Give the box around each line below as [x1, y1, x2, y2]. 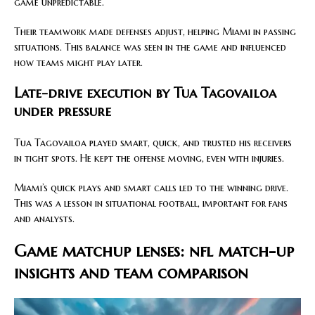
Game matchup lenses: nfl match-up [14, 240, 294, 262]
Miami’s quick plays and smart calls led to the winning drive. [14, 181, 288, 194]
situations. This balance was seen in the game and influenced [14, 40, 286, 53]
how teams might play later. [14, 56, 143, 69]
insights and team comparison [14, 262, 248, 283]
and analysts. [14, 212, 75, 225]
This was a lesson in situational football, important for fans [14, 196, 288, 210]
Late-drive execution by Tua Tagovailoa [14, 84, 276, 102]
